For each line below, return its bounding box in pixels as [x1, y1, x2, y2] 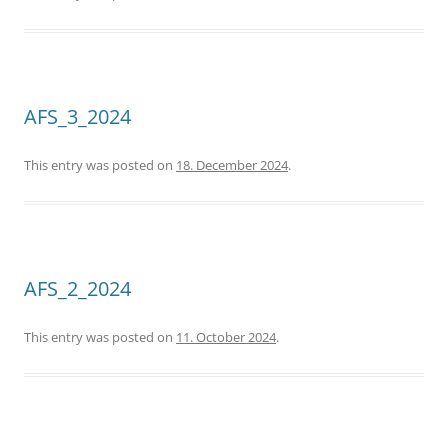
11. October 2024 [176, 328, 276, 346]
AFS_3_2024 [24, 103, 131, 130]
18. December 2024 [176, 156, 288, 174]
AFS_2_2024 [24, 275, 131, 302]
